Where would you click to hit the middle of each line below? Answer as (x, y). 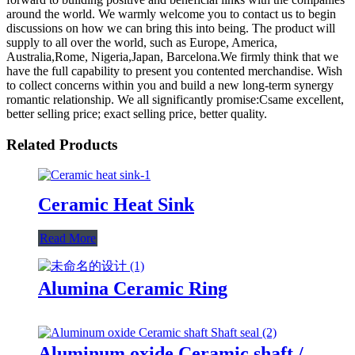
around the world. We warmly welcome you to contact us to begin (171, 13)
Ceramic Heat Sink (116, 205)
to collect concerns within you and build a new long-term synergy (170, 85)
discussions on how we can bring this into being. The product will (171, 28)
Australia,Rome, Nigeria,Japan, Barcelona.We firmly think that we (172, 56)
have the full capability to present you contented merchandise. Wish (174, 71)
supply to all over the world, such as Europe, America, (142, 42)
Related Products (62, 144)
